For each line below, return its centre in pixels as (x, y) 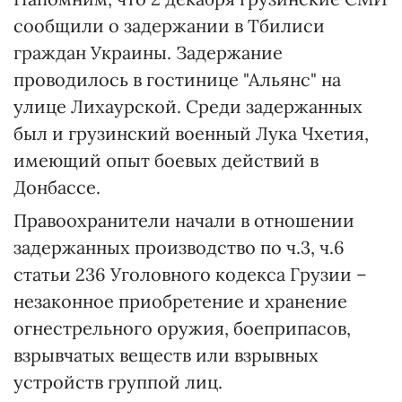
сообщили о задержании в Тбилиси (169, 26)
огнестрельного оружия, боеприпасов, (182, 328)
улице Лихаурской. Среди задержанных (188, 106)
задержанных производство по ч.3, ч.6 (179, 247)
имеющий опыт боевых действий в (166, 160)
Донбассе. (57, 187)
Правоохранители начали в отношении (184, 220)
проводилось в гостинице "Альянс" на (177, 79)
